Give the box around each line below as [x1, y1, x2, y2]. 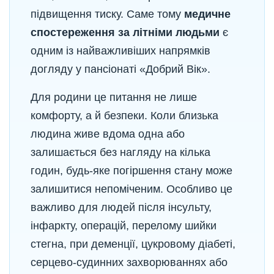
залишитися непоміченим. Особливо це [31, 183, 232, 195]
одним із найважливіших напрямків [31, 45, 210, 57]
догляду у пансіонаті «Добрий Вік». [31, 63, 210, 75]
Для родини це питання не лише [31, 91, 197, 103]
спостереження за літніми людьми [31, 26, 220, 39]
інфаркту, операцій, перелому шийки [31, 220, 217, 232]
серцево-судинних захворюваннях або [31, 256, 228, 268]
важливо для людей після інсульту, [31, 201, 212, 213]
